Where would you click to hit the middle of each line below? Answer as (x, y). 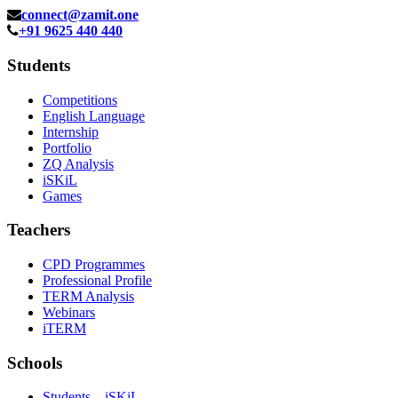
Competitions (80, 99)
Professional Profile (97, 280)
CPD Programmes (94, 264)
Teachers (39, 230)
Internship (71, 131)
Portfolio (67, 147)
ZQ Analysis (78, 163)
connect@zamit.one (80, 15)
